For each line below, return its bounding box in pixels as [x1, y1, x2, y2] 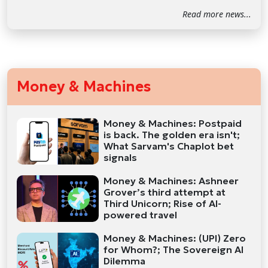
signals [103, 151, 138, 164]
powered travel [103, 208, 178, 221]
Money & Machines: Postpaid [103, 117, 242, 130]
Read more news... [182, 8, 251, 20]
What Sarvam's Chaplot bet [103, 140, 234, 153]
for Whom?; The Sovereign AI [103, 243, 244, 255]
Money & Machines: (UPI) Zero [103, 232, 246, 244]
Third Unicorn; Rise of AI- [103, 197, 222, 209]
